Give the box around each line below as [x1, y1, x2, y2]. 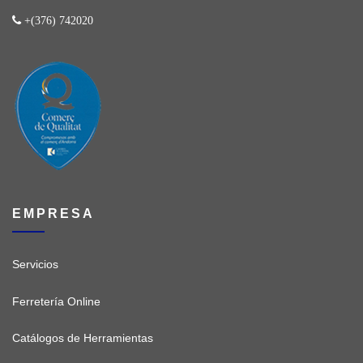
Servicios [12, 258, 58, 271]
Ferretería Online [12, 294, 100, 308]
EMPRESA [12, 205, 95, 220]
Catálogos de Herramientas [12, 331, 153, 344]
